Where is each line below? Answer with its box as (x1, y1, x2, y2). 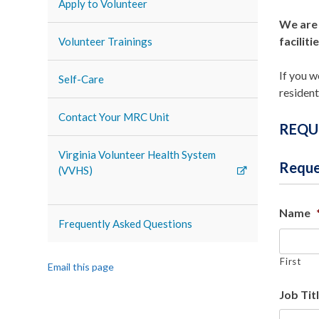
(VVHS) (58, 164, 93, 177)
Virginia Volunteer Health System (58, 148, 216, 161)
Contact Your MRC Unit (58, 110, 170, 123)
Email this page (48, 261, 115, 273)
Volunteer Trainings (58, 35, 153, 48)
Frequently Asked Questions (58, 217, 193, 230)
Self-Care (58, 73, 105, 85)
